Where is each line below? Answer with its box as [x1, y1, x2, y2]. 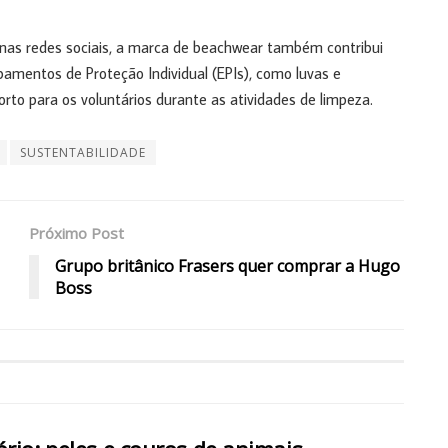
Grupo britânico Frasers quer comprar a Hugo [55, 254, 400, 277]
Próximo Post [29, 222, 124, 243]
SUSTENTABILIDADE [20, 143, 146, 161]
